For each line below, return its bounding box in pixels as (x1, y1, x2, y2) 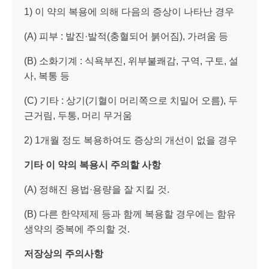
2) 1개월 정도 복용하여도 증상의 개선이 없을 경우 (24, 134, 237, 145)
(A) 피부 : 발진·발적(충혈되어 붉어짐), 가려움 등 (24, 31, 228, 41)
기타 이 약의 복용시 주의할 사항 (24, 159, 161, 170)
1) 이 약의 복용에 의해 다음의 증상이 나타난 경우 (24, 6, 234, 17)
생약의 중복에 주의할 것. (24, 223, 130, 234)
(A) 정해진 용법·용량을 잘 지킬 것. (24, 184, 169, 195)
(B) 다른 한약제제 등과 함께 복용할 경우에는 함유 (24, 208, 236, 219)
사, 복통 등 (24, 70, 70, 81)
